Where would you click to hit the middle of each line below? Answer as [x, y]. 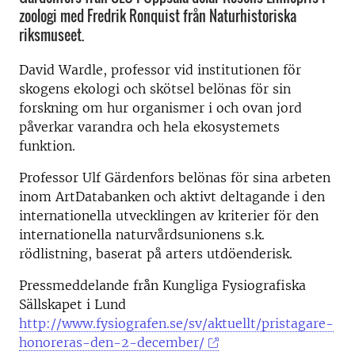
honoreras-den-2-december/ [112, 342]
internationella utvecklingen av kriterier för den [169, 216]
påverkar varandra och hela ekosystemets [149, 127]
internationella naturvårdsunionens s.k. [142, 235]
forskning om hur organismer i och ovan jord [160, 108]
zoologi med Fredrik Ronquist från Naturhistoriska [158, 16]
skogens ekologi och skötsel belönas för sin [155, 89]
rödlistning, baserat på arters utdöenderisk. [156, 254]
